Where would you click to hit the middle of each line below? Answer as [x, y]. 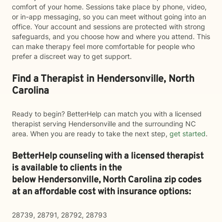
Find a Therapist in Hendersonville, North [103, 79]
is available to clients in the [67, 168]
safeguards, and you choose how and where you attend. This [111, 36]
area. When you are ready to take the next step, [91, 134]
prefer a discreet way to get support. [72, 56]
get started [188, 134]
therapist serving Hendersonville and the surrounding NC [104, 124]
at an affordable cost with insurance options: [101, 192]
